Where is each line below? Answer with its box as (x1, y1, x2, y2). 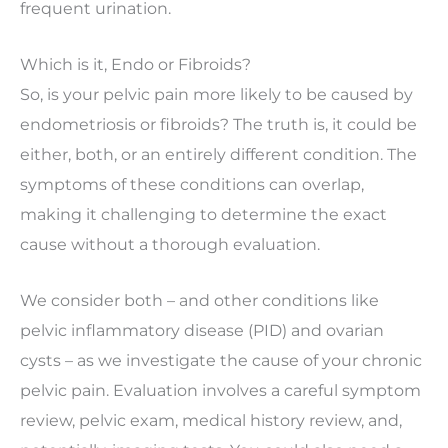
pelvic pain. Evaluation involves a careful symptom (20, 380, 421, 401)
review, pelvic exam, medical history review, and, (20, 410, 402, 431)
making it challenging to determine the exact (20, 204, 387, 225)
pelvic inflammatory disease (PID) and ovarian (20, 320, 384, 341)
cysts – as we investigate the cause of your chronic (20, 350, 422, 371)
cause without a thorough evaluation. (20, 234, 320, 255)
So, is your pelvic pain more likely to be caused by (20, 84, 413, 105)
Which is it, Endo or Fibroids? (20, 54, 251, 75)
